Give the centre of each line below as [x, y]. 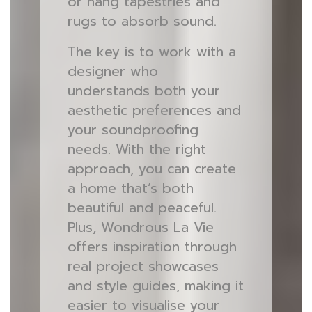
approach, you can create [151, 169]
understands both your [143, 91]
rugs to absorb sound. [142, 21]
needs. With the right [136, 149]
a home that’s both [130, 188]
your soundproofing [133, 130]
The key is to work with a [151, 52]
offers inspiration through [152, 247]
